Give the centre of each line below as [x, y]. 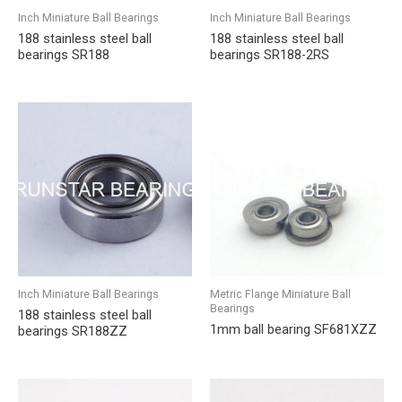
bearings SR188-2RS [270, 55]
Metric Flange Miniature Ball [280, 293]
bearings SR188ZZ [73, 331]
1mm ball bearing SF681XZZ [293, 329]
